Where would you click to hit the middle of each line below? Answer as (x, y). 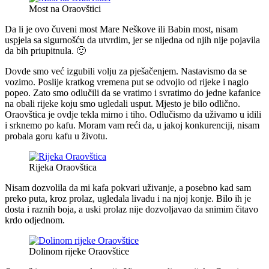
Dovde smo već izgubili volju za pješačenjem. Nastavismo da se (126, 71)
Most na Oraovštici (65, 8)
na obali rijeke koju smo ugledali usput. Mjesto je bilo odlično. (122, 103)
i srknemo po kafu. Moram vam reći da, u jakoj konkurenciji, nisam (132, 125)
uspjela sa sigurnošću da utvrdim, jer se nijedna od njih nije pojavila (132, 40)
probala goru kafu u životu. (56, 136)
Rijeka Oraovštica (63, 167)
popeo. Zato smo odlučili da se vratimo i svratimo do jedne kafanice (133, 92)
